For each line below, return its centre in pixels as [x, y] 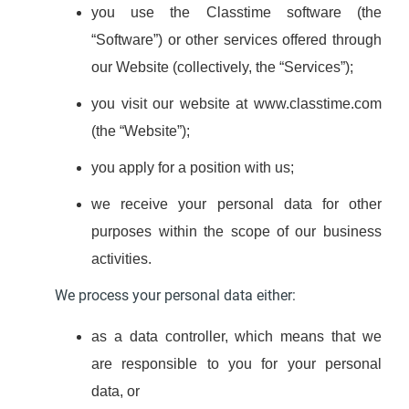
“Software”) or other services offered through [236, 40]
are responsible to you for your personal [236, 364]
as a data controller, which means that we [236, 336]
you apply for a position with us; [193, 168]
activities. [122, 259]
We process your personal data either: [176, 295]
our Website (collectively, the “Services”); [223, 67]
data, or [116, 391]
